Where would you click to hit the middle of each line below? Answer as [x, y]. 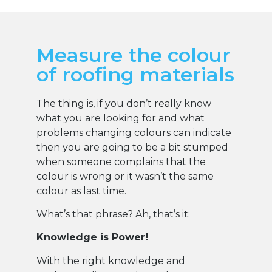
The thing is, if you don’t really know [124, 103]
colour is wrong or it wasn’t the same [125, 176]
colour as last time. [81, 191]
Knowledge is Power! [92, 237]
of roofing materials [135, 74]
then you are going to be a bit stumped [132, 147]
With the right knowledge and [111, 260]
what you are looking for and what [121, 118]
